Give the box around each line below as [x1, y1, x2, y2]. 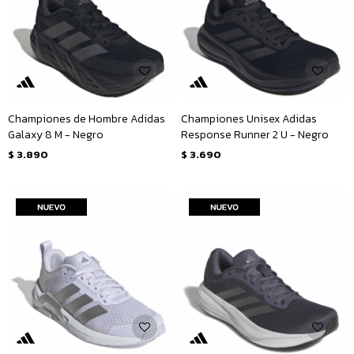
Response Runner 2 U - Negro [181, 126, 329, 143]
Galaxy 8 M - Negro [8, 126, 104, 143]
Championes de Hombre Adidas [8, 111, 165, 127]
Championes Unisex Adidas [181, 111, 317, 127]
